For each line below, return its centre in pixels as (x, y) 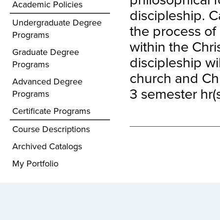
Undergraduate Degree (57, 22)
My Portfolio (35, 163)
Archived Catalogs (47, 146)
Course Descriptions (51, 129)
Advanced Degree (47, 81)
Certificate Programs (51, 111)
